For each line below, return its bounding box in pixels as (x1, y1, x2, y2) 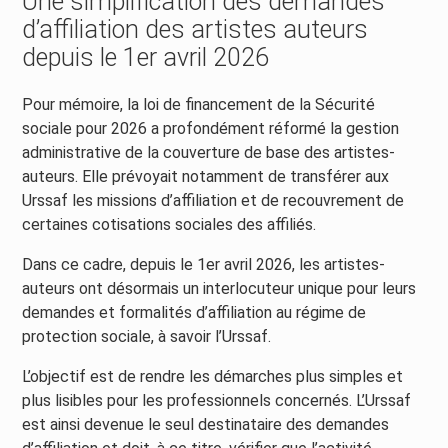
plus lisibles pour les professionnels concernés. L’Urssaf (22, 391, 412, 411)
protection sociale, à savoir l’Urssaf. (22, 327, 272, 347)
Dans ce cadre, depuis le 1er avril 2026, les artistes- (22, 255, 386, 275)
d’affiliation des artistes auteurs (22, 15, 369, 45)
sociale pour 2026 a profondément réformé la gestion (22, 119, 400, 139)
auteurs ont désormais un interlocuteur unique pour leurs (22, 279, 417, 299)
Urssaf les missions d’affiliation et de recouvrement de (22, 191, 405, 211)
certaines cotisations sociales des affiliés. (22, 215, 317, 235)
